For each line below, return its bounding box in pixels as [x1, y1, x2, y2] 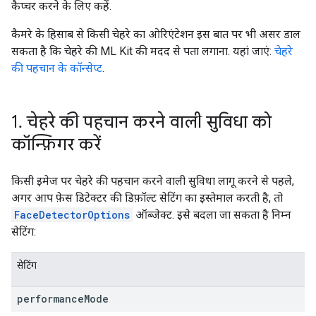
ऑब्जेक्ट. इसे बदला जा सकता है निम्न [133, 208, 291, 221]
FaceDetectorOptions [14, 208, 130, 221]
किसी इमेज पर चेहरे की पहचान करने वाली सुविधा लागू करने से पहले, [11, 174, 294, 188]
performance [17, 292, 84, 305]
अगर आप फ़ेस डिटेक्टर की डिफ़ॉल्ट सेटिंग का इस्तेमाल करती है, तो [11, 191, 283, 205]
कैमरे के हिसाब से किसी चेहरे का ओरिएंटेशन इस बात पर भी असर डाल [11, 28, 300, 41]
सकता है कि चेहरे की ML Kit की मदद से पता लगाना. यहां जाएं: [11, 44, 274, 58]
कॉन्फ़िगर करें [11, 134, 101, 155]
